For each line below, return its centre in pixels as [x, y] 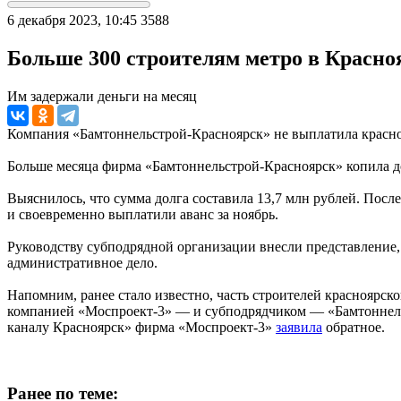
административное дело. [82, 262]
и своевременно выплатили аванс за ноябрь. [143, 214]
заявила [299, 327]
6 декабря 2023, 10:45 [72, 20]
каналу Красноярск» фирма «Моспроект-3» [141, 327]
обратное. [354, 327]
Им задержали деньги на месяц [102, 96]
